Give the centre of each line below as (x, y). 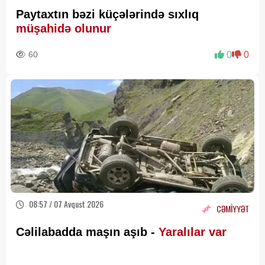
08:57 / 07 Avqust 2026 (65, 204)
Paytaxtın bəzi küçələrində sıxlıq (107, 14)
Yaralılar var (193, 232)
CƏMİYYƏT (233, 208)
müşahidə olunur (65, 29)
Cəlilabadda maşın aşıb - (85, 232)
